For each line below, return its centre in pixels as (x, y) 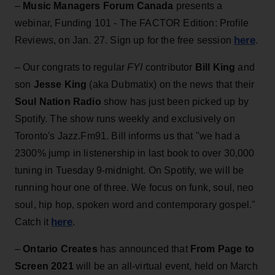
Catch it (33, 222)
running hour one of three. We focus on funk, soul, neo (134, 187)
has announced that (144, 249)
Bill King (215, 67)
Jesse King (60, 84)
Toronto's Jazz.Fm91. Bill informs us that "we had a (128, 136)
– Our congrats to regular (71, 67)
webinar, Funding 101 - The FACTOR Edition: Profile (132, 23)
